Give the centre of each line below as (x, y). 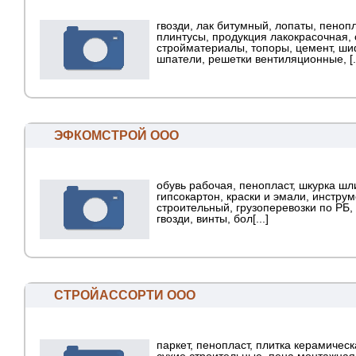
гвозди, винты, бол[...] (213, 219)
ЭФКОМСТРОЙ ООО (116, 136)
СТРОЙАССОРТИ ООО (125, 296)
